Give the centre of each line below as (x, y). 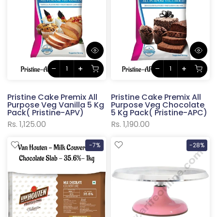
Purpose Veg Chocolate (158, 105)
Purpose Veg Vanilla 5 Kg (56, 105)
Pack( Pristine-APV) (46, 112)
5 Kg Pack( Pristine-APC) (159, 112)
